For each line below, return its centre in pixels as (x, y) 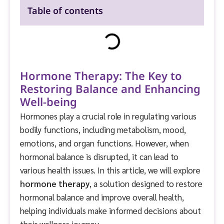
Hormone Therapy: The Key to (101, 76)
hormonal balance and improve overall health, (102, 197)
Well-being (48, 102)
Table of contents (65, 11)
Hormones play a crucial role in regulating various (108, 116)
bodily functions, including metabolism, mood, (103, 129)
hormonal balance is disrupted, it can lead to (99, 156)
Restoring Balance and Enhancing (110, 89)
